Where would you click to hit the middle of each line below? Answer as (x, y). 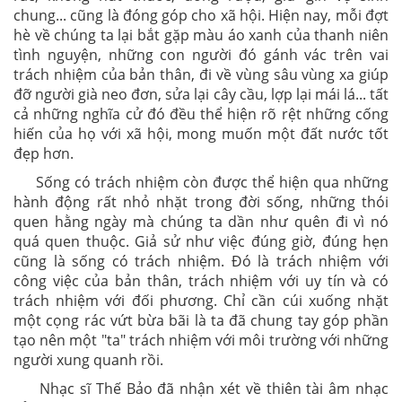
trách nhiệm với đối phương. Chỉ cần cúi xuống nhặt (201, 301)
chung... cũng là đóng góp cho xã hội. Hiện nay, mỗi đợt (201, 15)
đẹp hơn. (44, 153)
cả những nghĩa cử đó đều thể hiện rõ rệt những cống (201, 114)
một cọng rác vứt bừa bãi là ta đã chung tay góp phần (201, 320)
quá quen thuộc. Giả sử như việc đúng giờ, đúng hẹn (201, 241)
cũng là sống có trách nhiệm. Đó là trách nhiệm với (201, 261)
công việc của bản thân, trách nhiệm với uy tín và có (201, 281)
